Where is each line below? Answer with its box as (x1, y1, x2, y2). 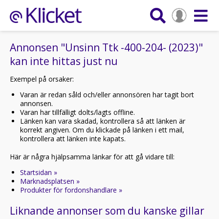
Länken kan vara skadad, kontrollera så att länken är (20, 116, 185, 126)
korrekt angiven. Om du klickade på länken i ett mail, (20, 125, 184, 134)
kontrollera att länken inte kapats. (20, 134, 126, 143)
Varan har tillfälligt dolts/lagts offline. (20, 108, 135, 117)
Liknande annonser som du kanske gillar (10, 204, 204, 218)
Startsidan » (20, 168, 57, 177)
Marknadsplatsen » (20, 176, 80, 186)
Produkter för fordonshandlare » (20, 185, 122, 195)
